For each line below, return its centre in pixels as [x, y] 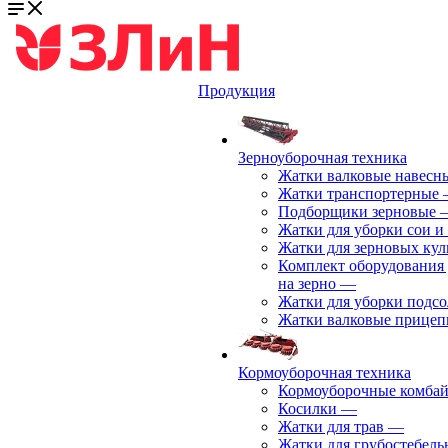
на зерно [307, 283]
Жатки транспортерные [358, 193]
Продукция [236, 90]
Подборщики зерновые [357, 211]
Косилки [307, 408]
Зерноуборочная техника [322, 157]
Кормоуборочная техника [324, 372]
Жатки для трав [331, 426]
